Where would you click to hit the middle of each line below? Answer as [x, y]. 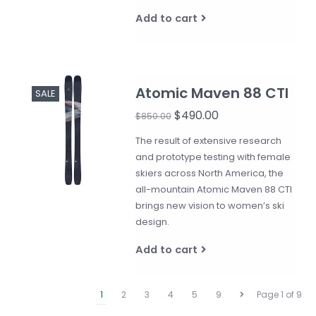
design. [152, 222]
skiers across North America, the [209, 173]
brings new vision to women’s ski [209, 206]
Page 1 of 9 [279, 294]
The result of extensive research [208, 141]
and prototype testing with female [213, 157]
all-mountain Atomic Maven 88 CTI [213, 189]
